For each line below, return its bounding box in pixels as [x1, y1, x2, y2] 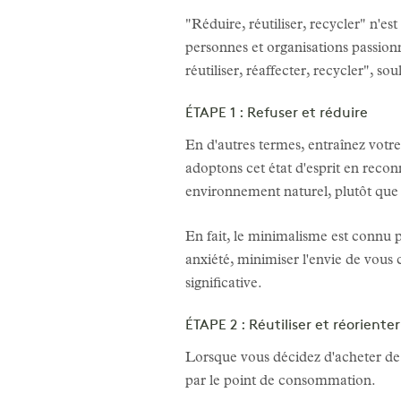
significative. [185, 277, 262, 292]
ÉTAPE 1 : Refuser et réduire [185, 106, 368, 121]
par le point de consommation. [185, 374, 376, 389]
